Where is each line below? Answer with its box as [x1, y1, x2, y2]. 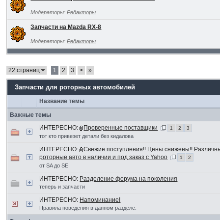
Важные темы [10, 111, 52, 118]
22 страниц [8, 67, 42, 74]
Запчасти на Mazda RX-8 [30, 24, 102, 30]
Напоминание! [80, 196, 121, 203]
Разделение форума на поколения [80, 175, 178, 182]
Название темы [39, 98, 85, 105]
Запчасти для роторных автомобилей [15, 83, 136, 91]
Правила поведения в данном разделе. [39, 205, 137, 211]
